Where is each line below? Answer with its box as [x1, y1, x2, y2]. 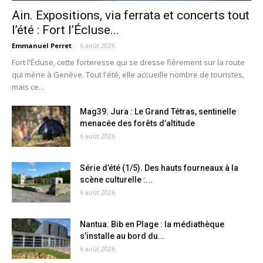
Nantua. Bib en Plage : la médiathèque [80, 220, 224, 230]
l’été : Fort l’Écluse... [12, 23, 119, 38]
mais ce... [12, 82, 44, 93]
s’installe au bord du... [80, 231, 165, 241]
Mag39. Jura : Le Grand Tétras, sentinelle [80, 107, 236, 117]
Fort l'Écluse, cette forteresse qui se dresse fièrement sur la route [12, 57, 245, 68]
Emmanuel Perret [12, 41, 72, 50]
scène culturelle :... [80, 175, 153, 185]
